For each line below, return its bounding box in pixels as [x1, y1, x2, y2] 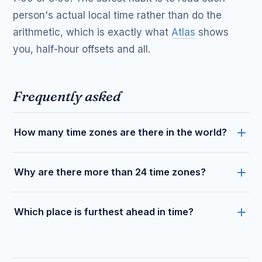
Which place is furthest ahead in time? [14, 206, 194, 218]
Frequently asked [13, 88, 121, 105]
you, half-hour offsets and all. [13, 43, 151, 55]
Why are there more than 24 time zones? [14, 166, 206, 178]
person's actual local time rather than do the [13, 9, 222, 21]
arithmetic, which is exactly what [13, 26, 172, 38]
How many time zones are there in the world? [14, 126, 227, 138]
